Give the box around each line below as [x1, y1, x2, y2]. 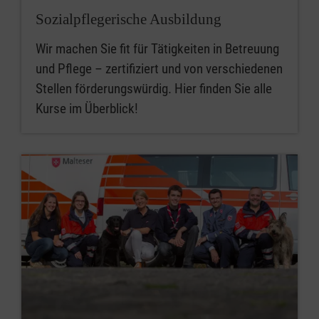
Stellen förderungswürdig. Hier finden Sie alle [36, 80, 272, 98]
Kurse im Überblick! [36, 100, 138, 117]
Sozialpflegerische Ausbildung [36, 11, 221, 28]
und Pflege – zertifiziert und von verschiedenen [36, 61, 283, 78]
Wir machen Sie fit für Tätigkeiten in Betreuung [36, 41, 279, 58]
